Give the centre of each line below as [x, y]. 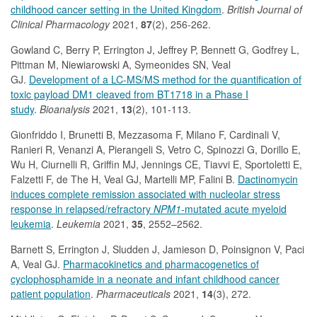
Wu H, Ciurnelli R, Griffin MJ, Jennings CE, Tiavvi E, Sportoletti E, [156, 164]
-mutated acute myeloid [234, 209]
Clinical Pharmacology [60, 24]
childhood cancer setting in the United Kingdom [116, 9]
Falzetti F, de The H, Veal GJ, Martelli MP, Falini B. [124, 179]
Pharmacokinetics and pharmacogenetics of [161, 264]
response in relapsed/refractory [82, 209]
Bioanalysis [65, 109]
